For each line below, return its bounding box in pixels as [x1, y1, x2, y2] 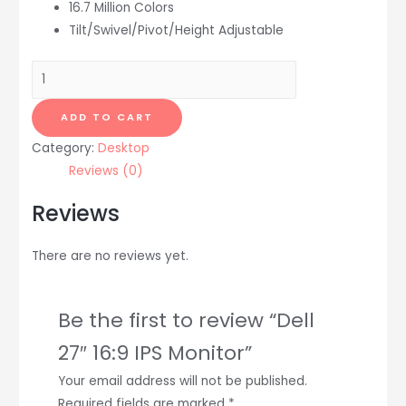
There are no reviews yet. [31, 246, 188, 265]
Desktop [97, 140, 150, 158]
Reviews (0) [68, 162, 143, 180]
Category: [31, 140, 98, 158]
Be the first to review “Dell [57, 305, 314, 334]
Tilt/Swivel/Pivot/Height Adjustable [68, 22, 284, 40]
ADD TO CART [60, 111, 153, 125]
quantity [30, 175, 82, 193]
